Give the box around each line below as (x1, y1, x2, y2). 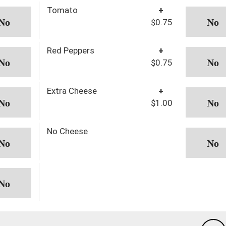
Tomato (46, 5, 78, 15)
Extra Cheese (46, 85, 97, 96)
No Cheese (46, 126, 88, 136)
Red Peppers (46, 45, 94, 55)
